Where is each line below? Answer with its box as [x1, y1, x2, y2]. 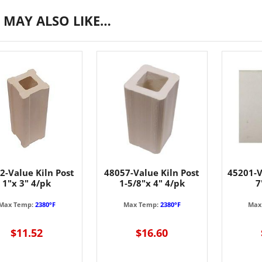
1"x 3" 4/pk [2, 177, 51, 189]
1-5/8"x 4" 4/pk [119, 177, 185, 189]
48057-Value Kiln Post [104, 167, 200, 178]
